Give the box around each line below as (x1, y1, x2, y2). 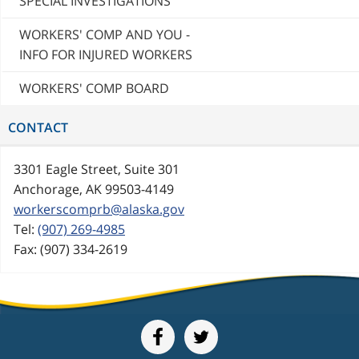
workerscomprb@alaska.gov (14, 200, 184, 219)
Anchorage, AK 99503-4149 (14, 180, 174, 199)
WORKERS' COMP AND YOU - (19, 26, 190, 44)
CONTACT (8, 119, 68, 137)
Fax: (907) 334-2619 (14, 240, 127, 259)
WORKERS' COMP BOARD (19, 79, 169, 98)
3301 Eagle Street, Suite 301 (14, 160, 179, 179)
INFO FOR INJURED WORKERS (19, 46, 192, 64)
